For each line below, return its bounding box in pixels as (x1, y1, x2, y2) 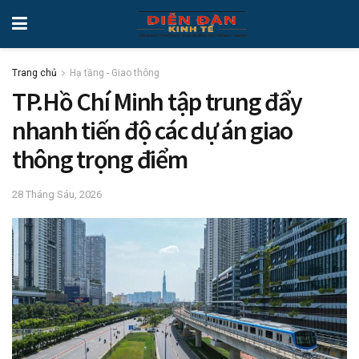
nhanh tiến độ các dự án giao (12, 115, 293, 147)
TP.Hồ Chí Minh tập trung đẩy (12, 86, 303, 118)
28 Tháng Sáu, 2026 (12, 188, 102, 201)
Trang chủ (12, 67, 57, 79)
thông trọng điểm (12, 143, 188, 175)
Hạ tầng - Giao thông (70, 67, 159, 79)
